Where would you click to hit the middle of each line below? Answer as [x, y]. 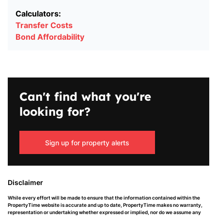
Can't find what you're [85, 96]
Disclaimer [25, 182]
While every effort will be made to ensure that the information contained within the [104, 198]
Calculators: [38, 14]
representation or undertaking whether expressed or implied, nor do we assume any [104, 212]
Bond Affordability [50, 37]
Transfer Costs [44, 25]
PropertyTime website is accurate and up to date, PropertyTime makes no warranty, [105, 205]
